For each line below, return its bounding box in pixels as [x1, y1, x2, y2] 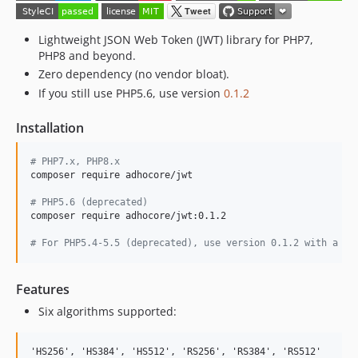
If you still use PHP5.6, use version [38, 85, 224, 101]
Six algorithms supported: [38, 303, 177, 319]
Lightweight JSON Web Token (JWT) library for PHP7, [38, 31, 313, 47]
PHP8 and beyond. [38, 47, 136, 63]
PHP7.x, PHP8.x [36, 155, 120, 167]
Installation [16, 118, 84, 137]
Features [16, 280, 70, 298]
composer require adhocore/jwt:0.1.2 [30, 209, 226, 221]
